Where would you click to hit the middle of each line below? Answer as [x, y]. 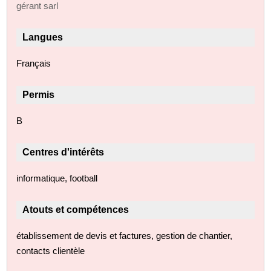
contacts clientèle [51, 250]
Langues [43, 37]
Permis [39, 94]
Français [34, 63]
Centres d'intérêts [64, 152]
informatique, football [57, 178]
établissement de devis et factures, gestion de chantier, [125, 235]
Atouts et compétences [76, 209]
